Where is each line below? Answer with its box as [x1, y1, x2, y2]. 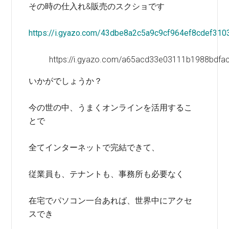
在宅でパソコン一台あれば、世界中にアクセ [29, 196, 193, 205]
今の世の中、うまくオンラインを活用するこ [29, 103, 193, 112]
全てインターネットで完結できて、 [29, 143, 160, 152]
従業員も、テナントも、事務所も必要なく [29, 169, 185, 179]
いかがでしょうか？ [29, 76, 103, 86]
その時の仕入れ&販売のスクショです [29, 2, 165, 11]
